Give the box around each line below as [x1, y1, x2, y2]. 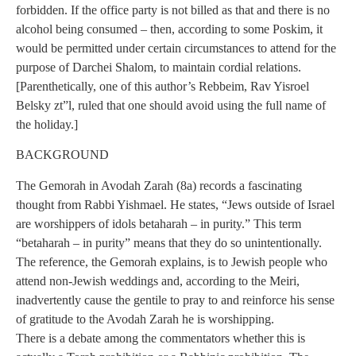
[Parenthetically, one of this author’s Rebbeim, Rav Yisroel [16, 79, 309, 94]
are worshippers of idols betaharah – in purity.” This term [16, 216, 301, 230]
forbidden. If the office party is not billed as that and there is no [16, 3, 330, 17]
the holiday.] [16, 118, 78, 132]
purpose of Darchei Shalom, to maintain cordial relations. [16, 60, 301, 75]
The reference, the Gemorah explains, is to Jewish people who [16, 254, 327, 269]
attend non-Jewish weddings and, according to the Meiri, [16, 273, 300, 288]
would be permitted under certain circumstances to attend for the [16, 41, 336, 56]
